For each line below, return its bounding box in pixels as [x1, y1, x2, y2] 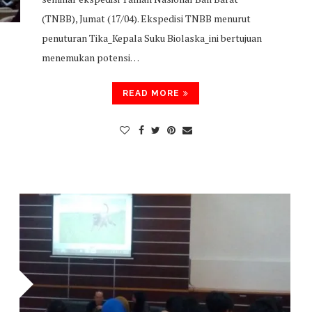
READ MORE [123, 88, 180, 98]
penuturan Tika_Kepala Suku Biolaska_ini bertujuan [41, 31, 262, 45]
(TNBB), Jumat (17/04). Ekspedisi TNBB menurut [41, 12, 251, 25]
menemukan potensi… [41, 51, 139, 64]
